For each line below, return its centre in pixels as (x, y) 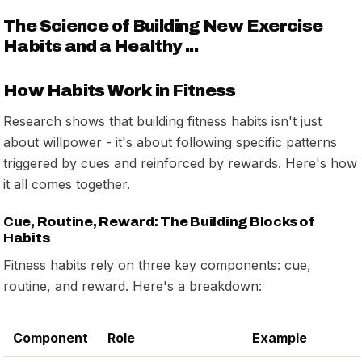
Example (280, 337)
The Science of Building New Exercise (163, 25)
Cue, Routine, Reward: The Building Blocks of (159, 221)
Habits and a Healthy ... (101, 46)
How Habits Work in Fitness (120, 90)
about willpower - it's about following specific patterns (170, 142)
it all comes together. (67, 184)
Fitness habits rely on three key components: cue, (157, 265)
